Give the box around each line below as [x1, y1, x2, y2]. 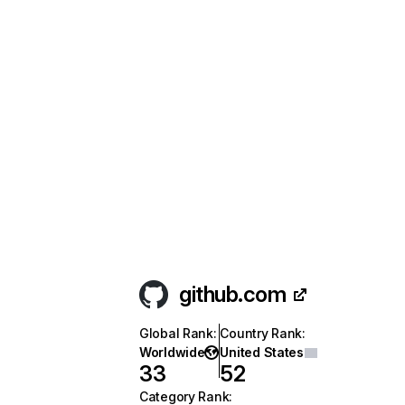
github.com [179, 281, 287, 307]
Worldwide [139, 344, 205, 360]
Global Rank [139, 325, 213, 341]
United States [220, 344, 304, 360]
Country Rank [220, 325, 303, 341]
